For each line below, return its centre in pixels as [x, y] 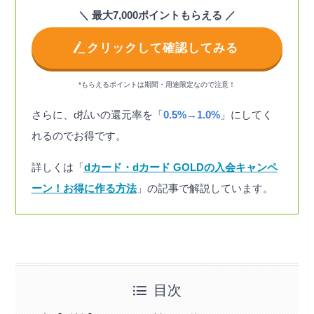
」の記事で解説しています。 [205, 189]
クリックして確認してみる [162, 48]
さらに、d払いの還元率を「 [97, 114]
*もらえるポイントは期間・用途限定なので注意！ [157, 84]
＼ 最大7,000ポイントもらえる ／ [157, 15]
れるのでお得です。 [78, 135]
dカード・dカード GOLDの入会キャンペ [180, 168]
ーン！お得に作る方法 [84, 189]
